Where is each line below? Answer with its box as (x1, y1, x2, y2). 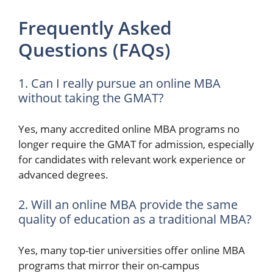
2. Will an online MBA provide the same (18, 196, 238, 213)
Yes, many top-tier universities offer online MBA (18, 243, 245, 257)
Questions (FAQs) (18, 37, 171, 62)
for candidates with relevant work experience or (18, 152, 246, 166)
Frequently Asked (18, 15, 172, 40)
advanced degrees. (18, 167, 108, 182)
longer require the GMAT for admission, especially (18, 136, 254, 151)
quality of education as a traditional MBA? (18, 211, 252, 227)
